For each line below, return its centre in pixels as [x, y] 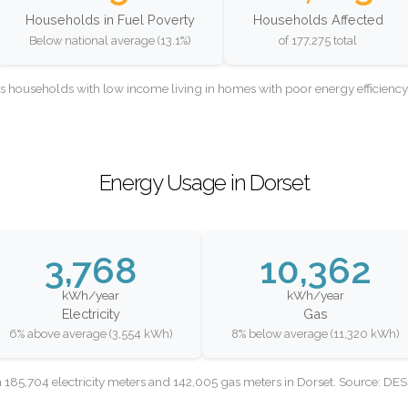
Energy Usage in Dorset [204, 183]
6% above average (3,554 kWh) [91, 334]
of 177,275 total [318, 40]
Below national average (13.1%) [110, 40]
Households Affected [318, 20]
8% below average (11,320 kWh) [315, 334]
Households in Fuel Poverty [110, 20]
